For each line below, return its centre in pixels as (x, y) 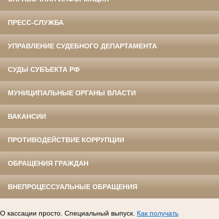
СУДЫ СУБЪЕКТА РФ (44, 69)
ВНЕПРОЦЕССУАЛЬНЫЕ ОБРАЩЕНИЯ (73, 186)
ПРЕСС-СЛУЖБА (36, 22)
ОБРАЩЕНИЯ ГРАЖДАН (48, 163)
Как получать (158, 213)
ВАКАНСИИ (27, 116)
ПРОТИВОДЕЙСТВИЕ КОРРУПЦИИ (66, 140)
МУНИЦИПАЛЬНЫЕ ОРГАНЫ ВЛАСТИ (72, 93)
